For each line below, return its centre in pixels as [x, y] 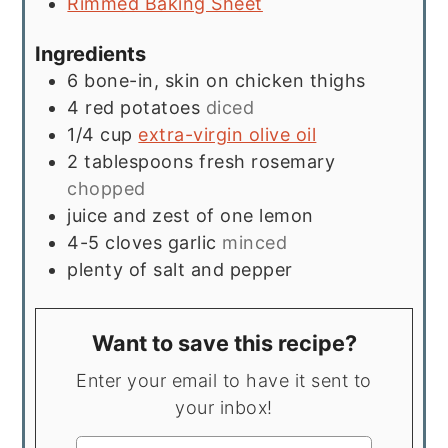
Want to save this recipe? [224, 343]
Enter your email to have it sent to [82, 381]
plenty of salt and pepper [180, 270]
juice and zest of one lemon [190, 216]
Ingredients [91, 54]
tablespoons [139, 162]
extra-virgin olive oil [227, 135]
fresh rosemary [267, 162]
